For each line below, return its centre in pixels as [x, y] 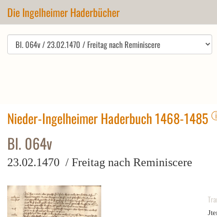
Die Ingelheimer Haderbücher [63, 12]
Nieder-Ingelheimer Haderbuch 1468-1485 [109, 118]
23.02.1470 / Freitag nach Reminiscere [100, 162]
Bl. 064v [30, 143]
